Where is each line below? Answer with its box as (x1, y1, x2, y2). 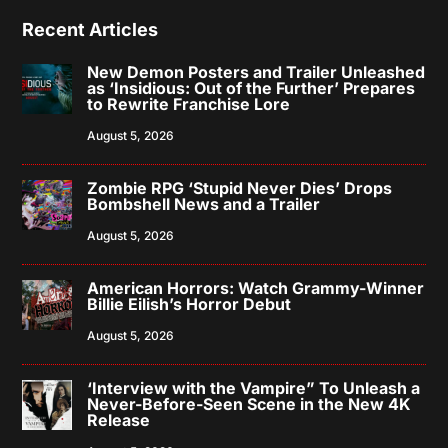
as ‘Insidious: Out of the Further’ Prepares (87, 78, 416, 98)
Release (87, 410, 151, 430)
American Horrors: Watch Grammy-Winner (87, 278, 425, 298)
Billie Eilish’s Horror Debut (87, 294, 292, 314)
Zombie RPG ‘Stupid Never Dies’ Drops (87, 178, 393, 198)
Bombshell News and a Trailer (87, 194, 321, 214)
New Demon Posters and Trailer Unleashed (87, 62, 426, 82)
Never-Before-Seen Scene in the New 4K (87, 394, 412, 414)
